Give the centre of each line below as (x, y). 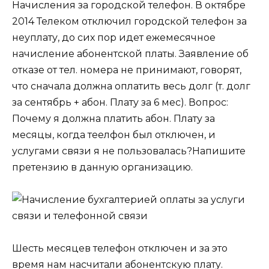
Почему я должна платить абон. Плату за (113, 118)
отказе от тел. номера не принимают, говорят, (127, 70)
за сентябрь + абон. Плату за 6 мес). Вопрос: (120, 102)
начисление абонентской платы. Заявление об (130, 53)
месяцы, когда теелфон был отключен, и (114, 134)
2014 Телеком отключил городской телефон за (129, 21)
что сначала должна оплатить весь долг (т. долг (131, 86)
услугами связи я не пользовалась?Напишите (129, 151)
